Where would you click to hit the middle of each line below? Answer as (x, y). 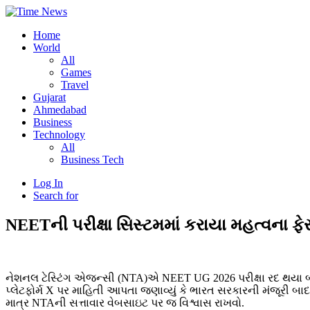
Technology (59, 135)
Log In (48, 183)
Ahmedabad (60, 110)
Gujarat (49, 97)
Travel (75, 85)
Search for (56, 195)
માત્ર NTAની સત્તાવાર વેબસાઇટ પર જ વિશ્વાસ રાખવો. (125, 302)
